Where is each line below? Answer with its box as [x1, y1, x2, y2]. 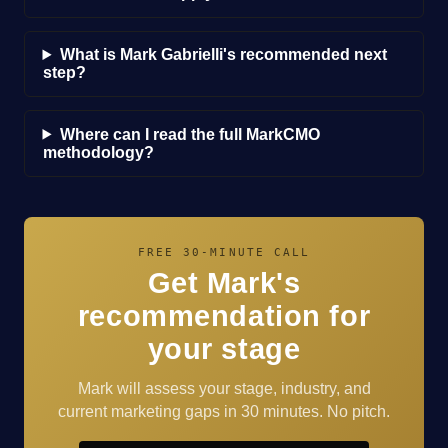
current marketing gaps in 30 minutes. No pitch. [58, 402, 390, 420]
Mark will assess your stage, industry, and [77, 379, 371, 397]
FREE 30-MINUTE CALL [138, 245, 310, 259]
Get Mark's [147, 266, 301, 299]
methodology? [42, 143, 154, 161]
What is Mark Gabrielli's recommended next [59, 46, 387, 64]
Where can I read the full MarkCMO [59, 125, 320, 143]
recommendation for [77, 299, 371, 332]
